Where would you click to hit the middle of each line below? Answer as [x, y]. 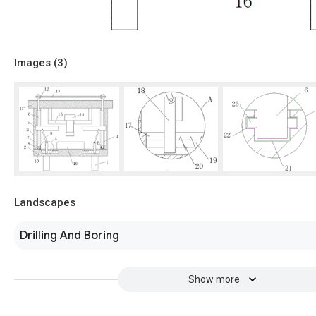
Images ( [36, 62]
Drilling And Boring [69, 235]
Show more [214, 279]
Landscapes [45, 202]
